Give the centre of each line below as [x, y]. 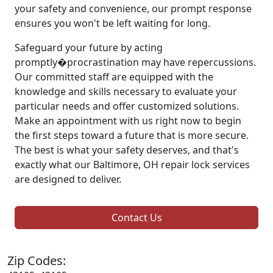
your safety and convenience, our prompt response [133, 9]
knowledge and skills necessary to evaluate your [126, 92]
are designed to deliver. [68, 179]
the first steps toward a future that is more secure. [132, 136]
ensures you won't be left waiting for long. [112, 23]
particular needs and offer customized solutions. [127, 106]
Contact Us [136, 218]
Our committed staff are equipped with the [114, 77]
